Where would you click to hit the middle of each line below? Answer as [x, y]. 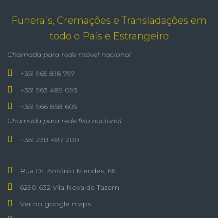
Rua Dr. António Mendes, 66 [67, 171]
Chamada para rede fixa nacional [64, 121]
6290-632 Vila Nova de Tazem [69, 187]
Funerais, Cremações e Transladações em [109, 20]
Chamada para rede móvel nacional [69, 54]
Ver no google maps [54, 204]
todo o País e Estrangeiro [109, 36]
